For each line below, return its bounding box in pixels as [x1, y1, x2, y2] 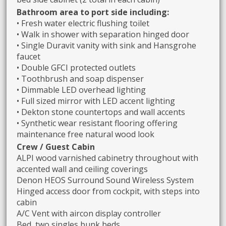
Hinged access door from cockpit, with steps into [17, 186, 200, 197]
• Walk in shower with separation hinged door [17, 28, 190, 40]
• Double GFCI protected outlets [17, 62, 136, 73]
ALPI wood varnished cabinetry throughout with [17, 152, 199, 163]
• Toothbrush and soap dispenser [17, 73, 144, 84]
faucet [17, 50, 41, 62]
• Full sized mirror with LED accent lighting [17, 95, 176, 106]
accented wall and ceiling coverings [17, 163, 148, 175]
